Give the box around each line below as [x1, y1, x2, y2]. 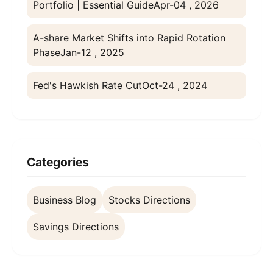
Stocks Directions [108, 194, 190, 207]
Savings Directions [33, 221, 119, 233]
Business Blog [33, 194, 96, 207]
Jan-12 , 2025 [60, 46, 124, 59]
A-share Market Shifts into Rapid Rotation [33, 32, 225, 44]
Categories [27, 155, 89, 170]
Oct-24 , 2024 [142, 79, 207, 92]
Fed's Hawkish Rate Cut [33, 79, 142, 92]
